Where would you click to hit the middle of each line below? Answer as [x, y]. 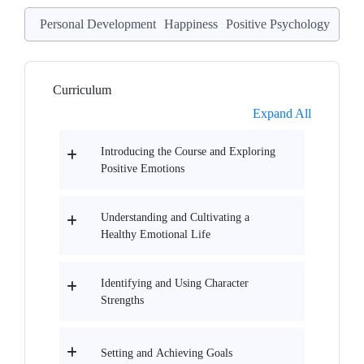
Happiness [191, 24]
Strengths [122, 300]
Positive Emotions [143, 169]
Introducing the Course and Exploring [188, 152]
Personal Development [98, 24]
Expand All [282, 113]
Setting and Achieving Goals [167, 353]
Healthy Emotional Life [156, 234]
